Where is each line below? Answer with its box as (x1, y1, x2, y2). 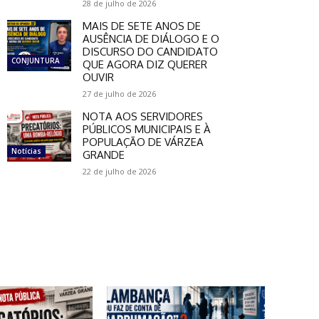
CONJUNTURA (11, 55, 60, 66)
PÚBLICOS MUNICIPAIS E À (83, 122, 211, 136)
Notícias (11, 145, 41, 156)
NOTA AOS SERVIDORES (83, 109, 203, 123)
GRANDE (83, 147, 125, 162)
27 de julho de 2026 (83, 88, 156, 99)
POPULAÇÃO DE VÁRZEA (83, 135, 204, 149)
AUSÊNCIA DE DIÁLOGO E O (83, 31, 219, 46)
